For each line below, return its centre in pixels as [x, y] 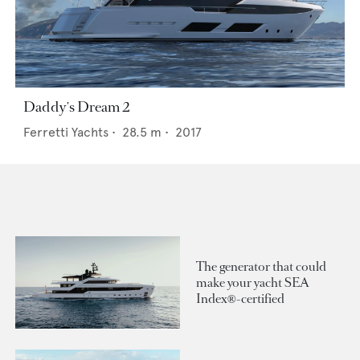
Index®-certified [240, 298]
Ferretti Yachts [66, 133]
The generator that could [261, 266]
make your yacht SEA [253, 282]
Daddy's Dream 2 [76, 107]
